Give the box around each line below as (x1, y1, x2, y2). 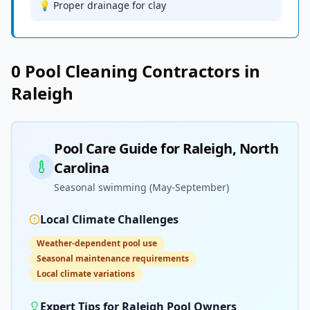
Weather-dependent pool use (37, 237, 157, 249)
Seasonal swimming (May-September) (54, 181, 229, 194)
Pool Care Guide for (54, 139, 183, 158)
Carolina (54, 158, 109, 177)
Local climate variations (37, 268, 135, 280)
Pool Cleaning (25, 60, 138, 82)
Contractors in (138, 60, 260, 82)
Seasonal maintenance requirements (37, 253, 189, 264)
